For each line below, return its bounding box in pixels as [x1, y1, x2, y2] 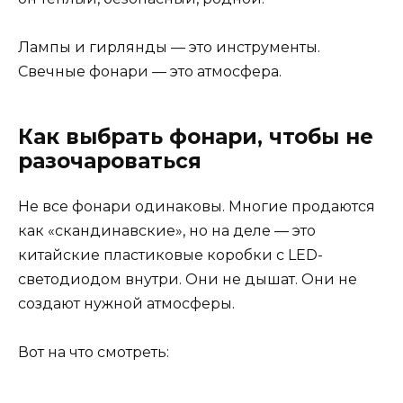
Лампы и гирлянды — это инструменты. [18, 39, 320, 57]
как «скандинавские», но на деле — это [18, 222, 316, 240]
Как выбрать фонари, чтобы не [18, 124, 373, 150]
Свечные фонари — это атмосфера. [18, 63, 282, 81]
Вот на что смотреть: [18, 344, 169, 362]
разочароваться [18, 148, 201, 175]
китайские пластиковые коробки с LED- [18, 246, 323, 264]
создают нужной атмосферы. [18, 295, 235, 313]
